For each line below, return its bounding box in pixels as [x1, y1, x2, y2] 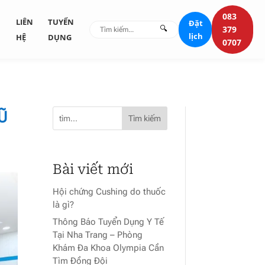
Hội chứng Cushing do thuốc [53, 186, 166, 197]
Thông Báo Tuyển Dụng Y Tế [53, 216, 164, 228]
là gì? [53, 199, 75, 210]
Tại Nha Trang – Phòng [53, 230, 143, 241]
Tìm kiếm [128, 113, 161, 123]
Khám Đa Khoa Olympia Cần [53, 243, 164, 254]
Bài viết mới [53, 161, 134, 177]
